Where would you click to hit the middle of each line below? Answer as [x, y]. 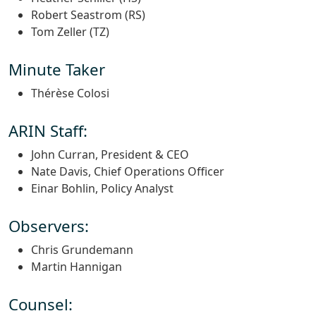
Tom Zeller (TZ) [70, 32]
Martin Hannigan [77, 267]
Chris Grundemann [82, 250]
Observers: [49, 226]
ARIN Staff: [48, 131]
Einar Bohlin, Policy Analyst [102, 189]
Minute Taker [57, 70]
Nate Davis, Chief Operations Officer [128, 172]
